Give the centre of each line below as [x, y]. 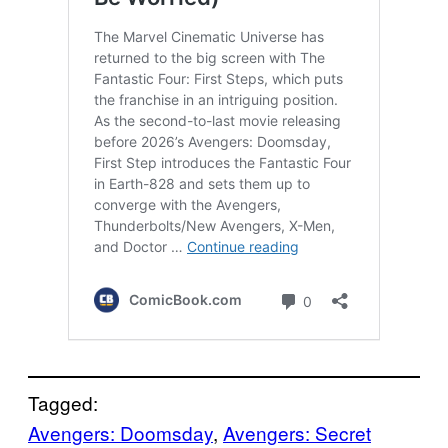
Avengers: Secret [297, 432]
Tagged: [63, 402]
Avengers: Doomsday [120, 432]
